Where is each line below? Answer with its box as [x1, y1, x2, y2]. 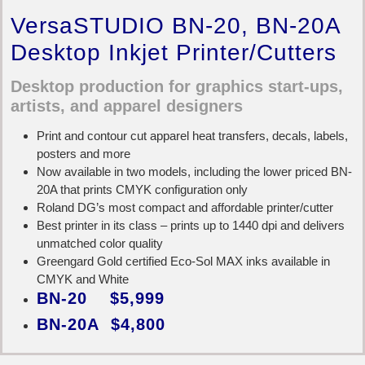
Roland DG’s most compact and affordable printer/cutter [37, 200, 333, 214]
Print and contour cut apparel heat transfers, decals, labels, [37, 128, 348, 143]
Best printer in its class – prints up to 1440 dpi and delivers [37, 218, 345, 232]
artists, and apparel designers [11, 97, 243, 116]
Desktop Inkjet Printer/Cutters [11, 39, 336, 65]
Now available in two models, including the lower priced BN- [37, 164, 352, 178]
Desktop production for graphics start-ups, [11, 77, 343, 96]
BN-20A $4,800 [37, 314, 165, 333]
